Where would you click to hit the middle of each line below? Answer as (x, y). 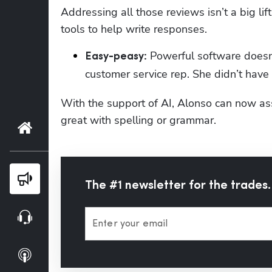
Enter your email (130, 224)
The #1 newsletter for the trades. (178, 185)
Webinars (72, 216)
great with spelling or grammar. (138, 120)
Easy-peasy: (116, 56)
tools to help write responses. (134, 29)
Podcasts (71, 254)
